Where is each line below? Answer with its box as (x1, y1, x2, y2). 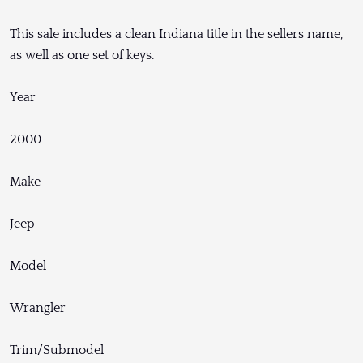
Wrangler (10, 300, 66, 315)
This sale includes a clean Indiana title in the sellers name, (10, 26, 343, 41)
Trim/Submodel (10, 342, 104, 357)
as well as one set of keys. (10, 47, 154, 62)
